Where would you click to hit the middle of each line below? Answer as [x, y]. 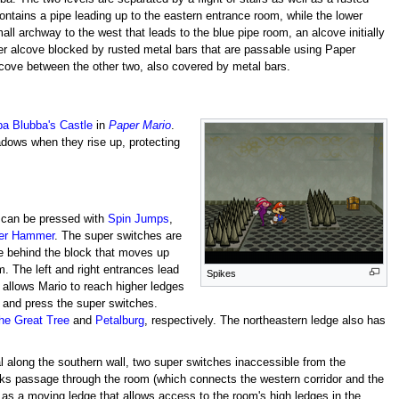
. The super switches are [118, 236]
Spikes [222, 274]
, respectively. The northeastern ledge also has [265, 320]
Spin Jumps [139, 219]
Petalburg [120, 320]
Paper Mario [139, 126]
